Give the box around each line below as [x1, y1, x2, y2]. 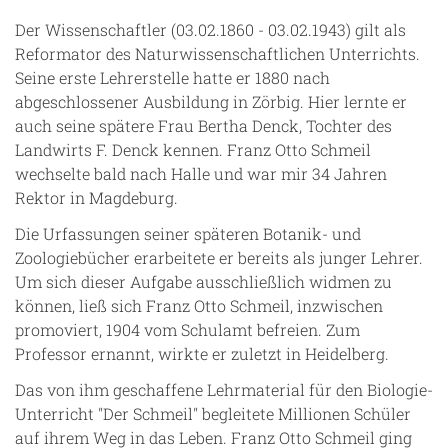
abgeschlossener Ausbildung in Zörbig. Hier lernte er [15, 90, 407, 112]
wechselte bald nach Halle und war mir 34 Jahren [15, 162, 387, 184]
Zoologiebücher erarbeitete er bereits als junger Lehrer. [15, 246, 423, 268]
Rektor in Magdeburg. [15, 186, 178, 208]
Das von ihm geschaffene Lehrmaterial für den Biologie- [15, 378, 433, 400]
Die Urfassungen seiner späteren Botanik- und [15, 222, 361, 244]
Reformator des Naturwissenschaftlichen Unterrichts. [15, 42, 420, 64]
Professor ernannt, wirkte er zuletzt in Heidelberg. [15, 342, 389, 364]
